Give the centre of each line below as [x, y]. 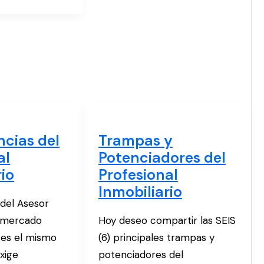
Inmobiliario [140, 192]
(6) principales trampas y [156, 238]
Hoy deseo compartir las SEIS [167, 221]
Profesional [138, 174]
